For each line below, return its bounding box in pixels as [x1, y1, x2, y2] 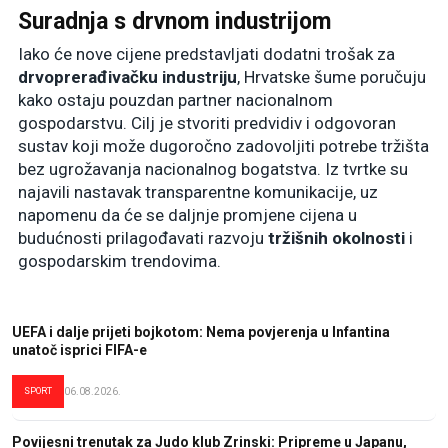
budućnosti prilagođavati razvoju [18, 228, 268, 249]
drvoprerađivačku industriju [18, 67, 237, 88]
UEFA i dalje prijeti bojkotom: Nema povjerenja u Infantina [12, 324, 390, 341]
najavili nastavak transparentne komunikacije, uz [18, 182, 378, 203]
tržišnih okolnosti [268, 228, 405, 249]
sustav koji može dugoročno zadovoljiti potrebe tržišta [18, 136, 429, 157]
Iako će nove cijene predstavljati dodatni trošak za [18, 44, 395, 65]
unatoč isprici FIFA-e [12, 342, 147, 359]
